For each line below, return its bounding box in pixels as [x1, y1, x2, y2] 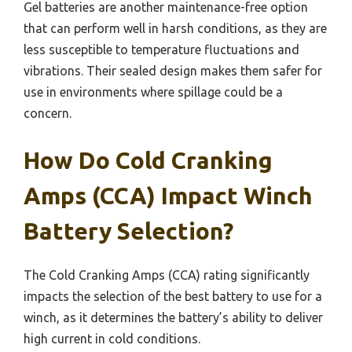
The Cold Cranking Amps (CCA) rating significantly [24, 268, 310, 283]
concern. [24, 106, 71, 121]
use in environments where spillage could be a [24, 85, 283, 100]
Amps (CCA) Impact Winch [24, 182, 313, 210]
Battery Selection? [24, 218, 233, 245]
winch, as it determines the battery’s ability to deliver [24, 310, 323, 325]
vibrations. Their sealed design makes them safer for [24, 64, 322, 79]
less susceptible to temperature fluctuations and [24, 42, 299, 57]
